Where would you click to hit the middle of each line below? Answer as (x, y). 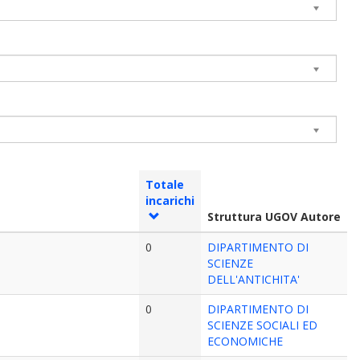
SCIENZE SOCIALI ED (263, 325)
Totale (165, 184)
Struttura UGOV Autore (274, 217)
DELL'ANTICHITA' (254, 279)
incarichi (170, 200)
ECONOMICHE (245, 341)
